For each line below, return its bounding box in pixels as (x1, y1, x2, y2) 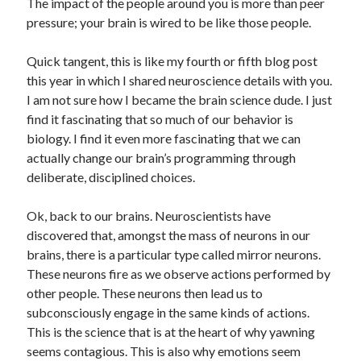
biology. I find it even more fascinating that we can (27, 131, 301, 147)
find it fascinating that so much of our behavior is (27, 111, 294, 127)
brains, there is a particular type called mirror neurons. (27, 247, 322, 263)
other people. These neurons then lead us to (27, 285, 263, 301)
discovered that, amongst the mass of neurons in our (27, 227, 311, 243)
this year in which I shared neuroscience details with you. (27, 73, 333, 89)
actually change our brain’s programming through (27, 150, 297, 166)
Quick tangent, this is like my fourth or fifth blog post (27, 53, 318, 69)
